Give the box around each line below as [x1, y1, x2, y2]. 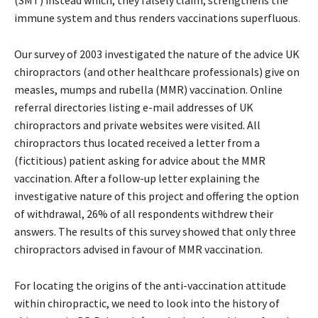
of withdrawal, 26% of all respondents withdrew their [14, 206, 273, 221]
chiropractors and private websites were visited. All [14, 117, 261, 132]
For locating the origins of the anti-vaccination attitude [14, 278, 286, 292]
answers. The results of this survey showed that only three [14, 224, 296, 238]
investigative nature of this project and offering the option [14, 188, 299, 203]
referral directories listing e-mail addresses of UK [14, 99, 253, 114]
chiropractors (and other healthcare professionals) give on [14, 64, 300, 79]
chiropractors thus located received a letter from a [14, 135, 260, 150]
